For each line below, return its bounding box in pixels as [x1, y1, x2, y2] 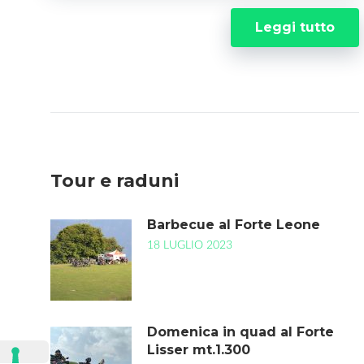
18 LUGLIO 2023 [147, 240, 232, 251]
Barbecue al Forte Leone [147, 217, 320, 232]
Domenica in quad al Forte [147, 324, 334, 340]
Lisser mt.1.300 [147, 342, 250, 357]
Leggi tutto [254, 19, 335, 35]
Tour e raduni [50, 170, 179, 192]
